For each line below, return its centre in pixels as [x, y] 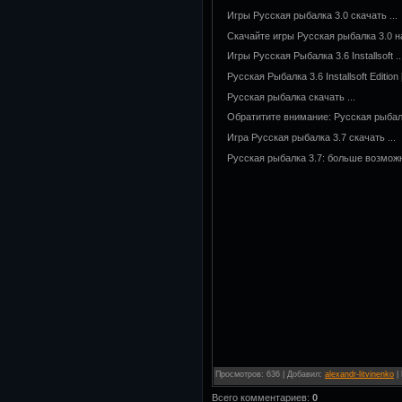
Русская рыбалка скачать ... [291, 96]
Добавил [303, 374]
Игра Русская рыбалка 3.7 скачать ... [311, 138]
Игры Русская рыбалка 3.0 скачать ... [312, 16]
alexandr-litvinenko [359, 374]
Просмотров [238, 374]
